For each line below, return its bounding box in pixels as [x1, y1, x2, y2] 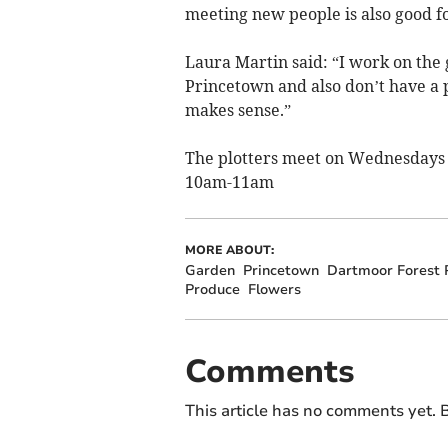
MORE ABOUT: [184, 241, 274, 258]
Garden [184, 260, 235, 280]
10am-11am [184, 171, 274, 192]
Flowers [247, 279, 301, 299]
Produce [184, 279, 240, 299]
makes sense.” [184, 99, 291, 120]
